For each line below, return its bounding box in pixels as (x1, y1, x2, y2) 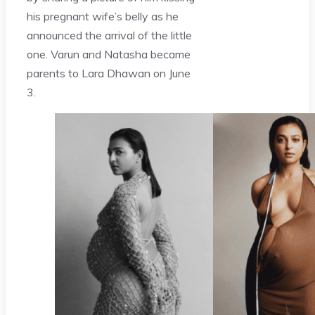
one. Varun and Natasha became (27, 46, 191, 61)
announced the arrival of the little (27, 27, 192, 42)
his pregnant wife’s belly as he (27, 8, 179, 23)
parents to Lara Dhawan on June (27, 65, 191, 80)
